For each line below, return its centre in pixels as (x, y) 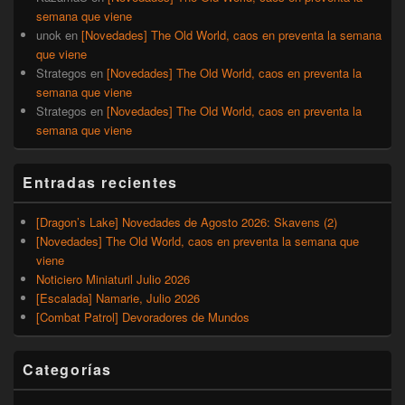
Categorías (67, 369)
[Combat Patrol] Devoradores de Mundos (143, 316)
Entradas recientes (100, 182)
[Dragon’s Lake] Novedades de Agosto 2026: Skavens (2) (187, 221)
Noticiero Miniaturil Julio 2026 (113, 278)
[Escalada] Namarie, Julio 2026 (118, 297)
